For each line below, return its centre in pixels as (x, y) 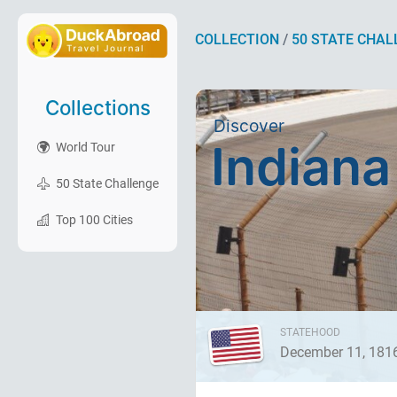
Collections (97, 108)
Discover (249, 126)
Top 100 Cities (93, 220)
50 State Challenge (106, 183)
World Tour (84, 147)
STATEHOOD (310, 332)
